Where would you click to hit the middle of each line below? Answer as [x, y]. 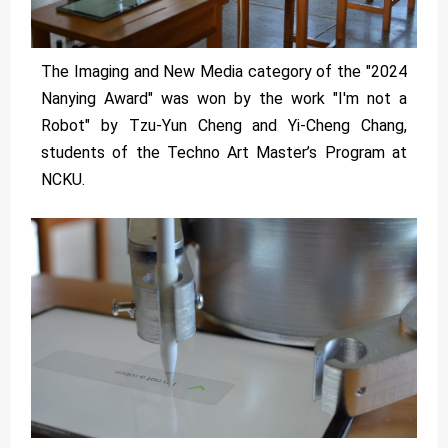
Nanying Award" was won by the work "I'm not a [224, 98]
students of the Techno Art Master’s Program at [224, 152]
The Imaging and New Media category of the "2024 [224, 71]
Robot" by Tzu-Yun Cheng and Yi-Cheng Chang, [224, 125]
